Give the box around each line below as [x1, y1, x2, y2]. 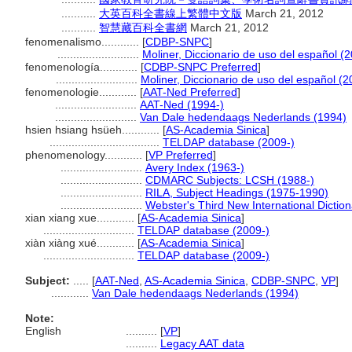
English [25, 324, 61, 337]
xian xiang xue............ [25, 211, 137, 224]
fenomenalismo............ [25, 35, 142, 48]
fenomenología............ [25, 60, 141, 73]
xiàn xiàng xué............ [25, 236, 137, 249]
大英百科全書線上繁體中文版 [99, 7, 242, 20]
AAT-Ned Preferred [143, 86, 237, 98]
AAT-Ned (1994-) [140, 98, 224, 111]
